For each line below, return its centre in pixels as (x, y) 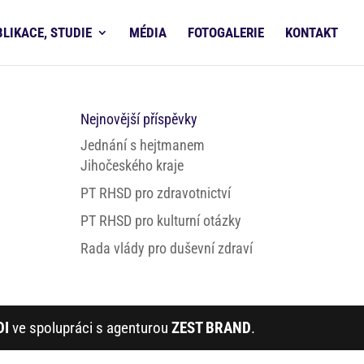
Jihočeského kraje (132, 165)
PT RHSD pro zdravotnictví (155, 193)
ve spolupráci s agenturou (90, 328)
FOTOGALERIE (226, 32)
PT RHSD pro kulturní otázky (160, 221)
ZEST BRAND (211, 328)
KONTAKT (312, 32)
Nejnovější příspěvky (139, 119)
